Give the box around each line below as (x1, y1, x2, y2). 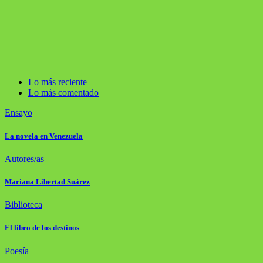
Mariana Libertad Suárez (5, 177, 90, 186)
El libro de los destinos (5, 223, 79, 232)
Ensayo (5, 107, 32, 118)
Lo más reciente (28, 77, 87, 87)
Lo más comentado (28, 87, 99, 98)
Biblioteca (5, 200, 42, 210)
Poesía (5, 245, 29, 256)
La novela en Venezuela (5, 131, 83, 140)
